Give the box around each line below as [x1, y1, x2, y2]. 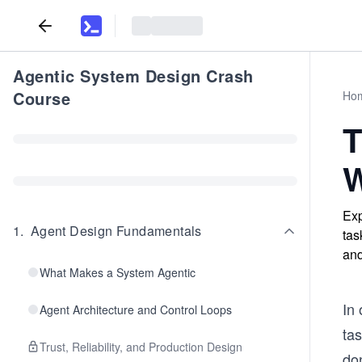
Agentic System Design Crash [13, 64, 254, 87]
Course [13, 86, 70, 110]
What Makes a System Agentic [40, 264, 196, 280]
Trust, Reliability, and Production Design [40, 339, 242, 355]
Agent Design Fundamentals [30, 221, 202, 240]
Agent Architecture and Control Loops [40, 301, 232, 318]
